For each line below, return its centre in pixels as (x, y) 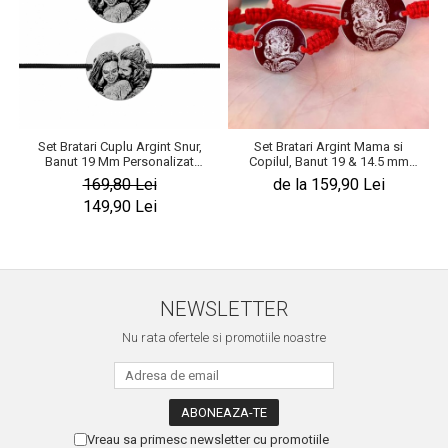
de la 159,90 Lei (328, 184)
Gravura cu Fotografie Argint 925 (119, 176)
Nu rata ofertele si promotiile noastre (224, 337)
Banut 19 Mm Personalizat (119, 161)
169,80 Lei (119, 184)
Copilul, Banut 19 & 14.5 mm (328, 161)
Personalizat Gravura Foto (328, 176)
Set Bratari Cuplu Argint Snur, (119, 146)
